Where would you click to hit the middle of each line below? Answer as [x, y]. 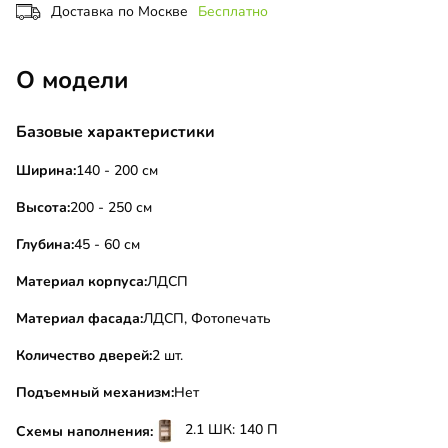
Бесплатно [233, 12]
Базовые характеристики [115, 132]
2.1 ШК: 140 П [231, 430]
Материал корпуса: [81, 282]
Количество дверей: [84, 356]
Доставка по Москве [119, 12]
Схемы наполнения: [84, 431]
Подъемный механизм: [95, 393]
